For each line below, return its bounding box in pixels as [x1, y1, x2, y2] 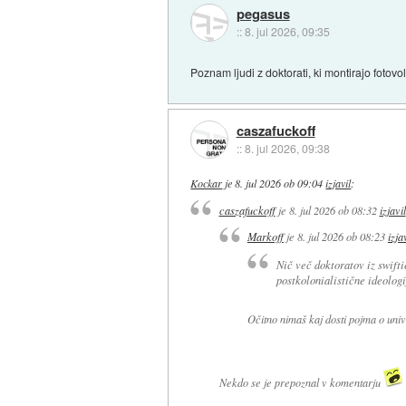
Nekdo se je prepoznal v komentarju [218, 375, 383, 391]
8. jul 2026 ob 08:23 [296, 229, 385, 245]
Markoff [246, 229, 284, 245]
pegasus [236, 3, 290, 24]
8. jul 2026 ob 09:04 [235, 175, 324, 190]
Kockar [190, 175, 223, 190]
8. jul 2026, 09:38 [244, 140, 330, 156]
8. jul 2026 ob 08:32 [288, 202, 377, 217]
